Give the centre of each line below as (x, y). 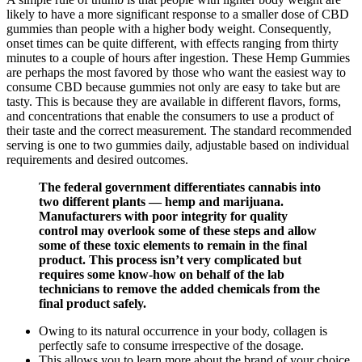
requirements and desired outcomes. (97, 160)
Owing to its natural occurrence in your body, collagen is (183, 331)
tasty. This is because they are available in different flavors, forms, (174, 101)
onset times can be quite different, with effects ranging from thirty (173, 43)
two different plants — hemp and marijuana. (161, 202)
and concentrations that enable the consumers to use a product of (170, 116)
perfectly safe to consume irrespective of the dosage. (171, 345)
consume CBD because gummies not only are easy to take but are (173, 87)
